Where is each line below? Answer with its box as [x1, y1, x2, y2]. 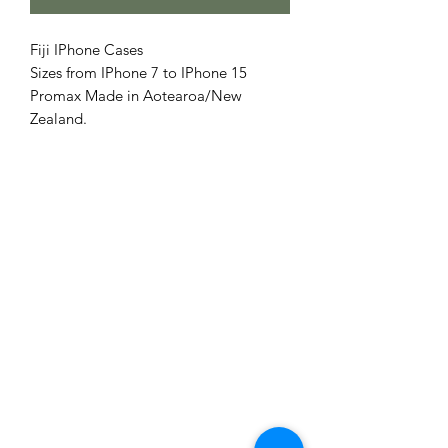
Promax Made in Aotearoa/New [30, 86, 242, 106]
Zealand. [30, 109, 87, 129]
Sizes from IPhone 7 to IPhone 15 [30, 63, 247, 83]
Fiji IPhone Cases [30, 40, 143, 60]
